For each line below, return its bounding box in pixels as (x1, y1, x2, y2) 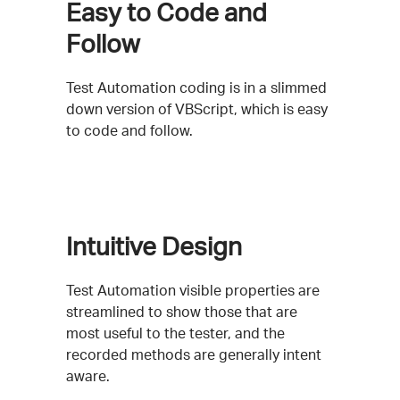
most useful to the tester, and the (66, 323, 285, 342)
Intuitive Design (66, 229, 242, 262)
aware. (66, 366, 110, 385)
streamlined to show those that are (66, 302, 297, 321)
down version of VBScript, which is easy (66, 99, 328, 118)
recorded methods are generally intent (66, 345, 321, 363)
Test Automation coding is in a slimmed (66, 78, 327, 96)
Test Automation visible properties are (66, 280, 320, 299)
